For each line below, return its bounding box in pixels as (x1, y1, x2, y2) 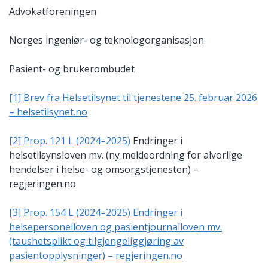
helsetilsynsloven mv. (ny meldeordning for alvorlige (9, 148, 242, 162)
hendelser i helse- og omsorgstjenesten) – (9, 162, 199, 176)
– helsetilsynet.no (9, 105, 87, 118)
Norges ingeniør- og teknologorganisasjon (9, 33, 204, 47)
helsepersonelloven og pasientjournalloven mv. (9, 220, 222, 233)
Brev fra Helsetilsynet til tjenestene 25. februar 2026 (23, 90, 257, 104)
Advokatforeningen (9, 4, 96, 18)
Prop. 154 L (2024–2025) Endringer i (23, 205, 182, 219)
